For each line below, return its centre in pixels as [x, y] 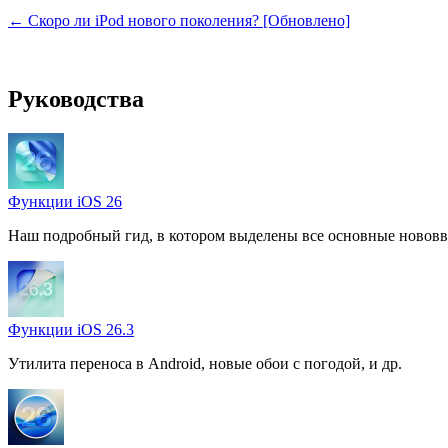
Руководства [76, 98]
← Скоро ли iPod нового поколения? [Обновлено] [179, 20]
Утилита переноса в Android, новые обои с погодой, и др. [205, 363]
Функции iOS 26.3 [71, 329]
